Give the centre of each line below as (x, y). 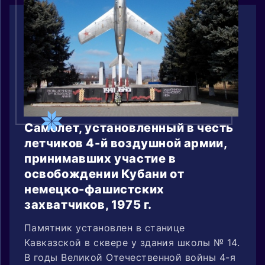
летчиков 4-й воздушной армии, (126, 143)
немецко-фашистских (94, 189)
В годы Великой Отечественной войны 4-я (130, 257)
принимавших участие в (100, 158)
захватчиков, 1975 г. (88, 204)
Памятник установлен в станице (105, 227)
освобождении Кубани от (104, 174)
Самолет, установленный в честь (129, 127)
